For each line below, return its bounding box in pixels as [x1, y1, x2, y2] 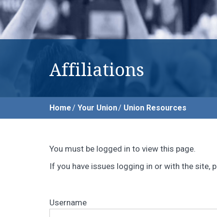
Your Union [77, 103, 117, 112]
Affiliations [49, 60, 144, 80]
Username [49, 198, 87, 207]
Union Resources [124, 103, 186, 112]
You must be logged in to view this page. [49, 144, 196, 154]
